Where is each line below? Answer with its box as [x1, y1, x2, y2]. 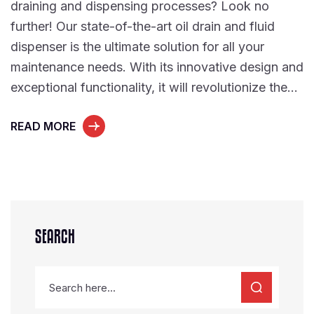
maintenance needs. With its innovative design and [11, 60, 303, 74]
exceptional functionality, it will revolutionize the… [11, 80, 298, 95]
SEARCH [35, 226, 76, 247]
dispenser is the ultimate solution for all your [11, 39, 264, 54]
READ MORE [11, 119, 76, 133]
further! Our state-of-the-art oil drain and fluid [11, 19, 275, 34]
